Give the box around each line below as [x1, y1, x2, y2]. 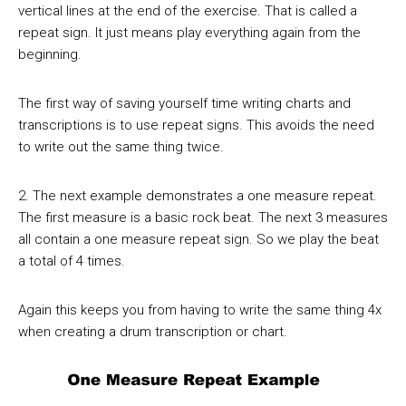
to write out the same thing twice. [18, 139, 224, 156]
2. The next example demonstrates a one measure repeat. [18, 188, 377, 205]
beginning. [18, 46, 82, 63]
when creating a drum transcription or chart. [18, 324, 287, 341]
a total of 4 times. [18, 253, 125, 270]
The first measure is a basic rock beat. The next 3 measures [18, 209, 388, 227]
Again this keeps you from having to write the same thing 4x [18, 302, 382, 319]
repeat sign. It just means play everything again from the [18, 24, 361, 42]
